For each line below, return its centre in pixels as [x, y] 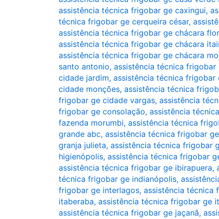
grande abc [80, 134]
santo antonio [84, 66]
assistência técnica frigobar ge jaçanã [129, 213]
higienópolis [81, 156]
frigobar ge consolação [102, 111]
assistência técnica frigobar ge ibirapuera [135, 168]
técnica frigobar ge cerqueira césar [124, 22]
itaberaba [76, 201]
